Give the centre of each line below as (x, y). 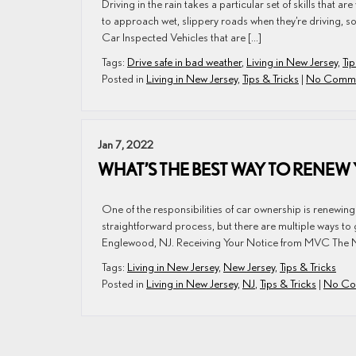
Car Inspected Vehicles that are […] (182, 37)
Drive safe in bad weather (184, 62)
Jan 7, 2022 (126, 144)
